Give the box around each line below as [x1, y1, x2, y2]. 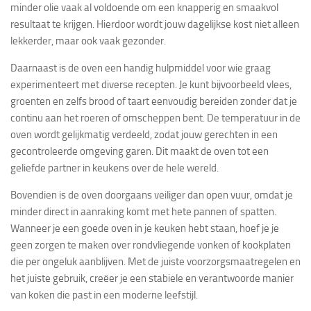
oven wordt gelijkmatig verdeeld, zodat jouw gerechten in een [10, 128, 278, 141]
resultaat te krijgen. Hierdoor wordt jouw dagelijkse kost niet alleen [10, 18, 299, 31]
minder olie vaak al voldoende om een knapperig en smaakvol [10, 1, 278, 14]
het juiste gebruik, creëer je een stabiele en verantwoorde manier [10, 272, 294, 285]
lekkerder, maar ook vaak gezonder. [10, 35, 170, 47]
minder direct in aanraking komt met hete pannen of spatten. [10, 205, 276, 218]
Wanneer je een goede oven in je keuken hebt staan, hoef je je [10, 222, 279, 235]
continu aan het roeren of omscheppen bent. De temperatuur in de [10, 112, 301, 124]
